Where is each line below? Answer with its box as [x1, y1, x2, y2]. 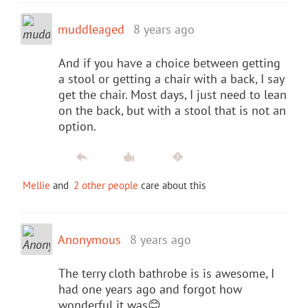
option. [58, 118, 96, 134]
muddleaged [58, 21, 124, 37]
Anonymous [58, 231, 121, 247]
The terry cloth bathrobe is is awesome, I [58, 265, 274, 281]
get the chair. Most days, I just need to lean [58, 86, 287, 102]
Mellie [23, 178, 50, 192]
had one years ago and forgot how [58, 280, 242, 297]
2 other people [74, 178, 138, 192]
